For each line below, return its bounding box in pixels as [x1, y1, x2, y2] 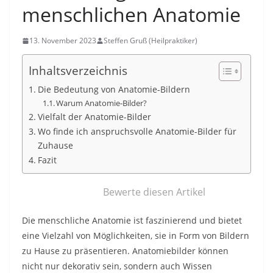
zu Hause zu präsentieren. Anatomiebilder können [22, 245, 229, 257]
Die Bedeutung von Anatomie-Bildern [37, 83, 190, 96]
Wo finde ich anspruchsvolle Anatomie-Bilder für [37, 126, 236, 138]
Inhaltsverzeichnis [29, 62, 127, 79]
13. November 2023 [29, 35, 96, 46]
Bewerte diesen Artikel [102, 185, 205, 199]
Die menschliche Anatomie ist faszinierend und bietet [22, 214, 242, 227]
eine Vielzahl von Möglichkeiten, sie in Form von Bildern [22, 230, 249, 242]
